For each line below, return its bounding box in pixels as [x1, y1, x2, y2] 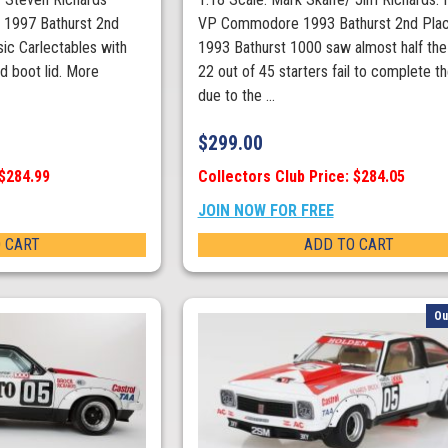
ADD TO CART [304, 235, 394, 255]
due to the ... [197, 86, 275, 106]
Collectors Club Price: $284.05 [197, 167, 405, 187]
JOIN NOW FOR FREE [197, 201, 334, 221]
